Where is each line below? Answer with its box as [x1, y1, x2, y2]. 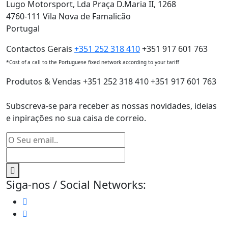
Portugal [6, 23, 40, 35]
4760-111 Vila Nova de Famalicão [6, 11, 131, 22]
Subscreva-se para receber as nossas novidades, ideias [6, 100, 217, 112]
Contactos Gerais [6, 43, 72, 55]
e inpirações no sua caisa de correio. [6, 112, 146, 124]
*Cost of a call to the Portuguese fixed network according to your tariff [6, 59, 179, 66]
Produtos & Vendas [6, 76, 81, 88]
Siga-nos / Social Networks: [6, 177, 146, 192]
